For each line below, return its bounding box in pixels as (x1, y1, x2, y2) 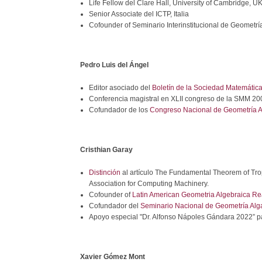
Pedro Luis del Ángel (80, 61, 149, 69)
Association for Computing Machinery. (89, 180, 209, 188)
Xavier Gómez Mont (80, 253, 145, 261)
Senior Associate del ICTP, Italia (89, 10, 189, 18)
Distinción (89, 168, 120, 177)
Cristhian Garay (80, 146, 133, 154)
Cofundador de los (89, 106, 150, 114)
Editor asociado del (89, 84, 152, 92)
